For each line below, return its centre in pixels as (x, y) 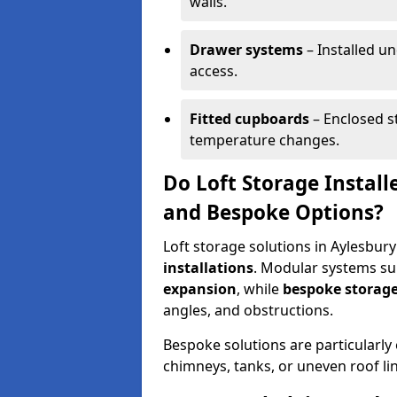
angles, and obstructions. (248, 310)
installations (208, 268)
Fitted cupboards (249, 119)
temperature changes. (265, 140)
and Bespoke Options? (273, 212)
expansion (200, 289)
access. (214, 71)
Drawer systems (246, 50)
